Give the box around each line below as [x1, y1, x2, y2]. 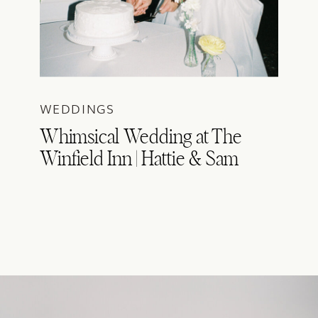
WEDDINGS [40, 99, 115, 118]
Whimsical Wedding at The [40, 127, 242, 148]
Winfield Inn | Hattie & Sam [40, 149, 238, 170]
